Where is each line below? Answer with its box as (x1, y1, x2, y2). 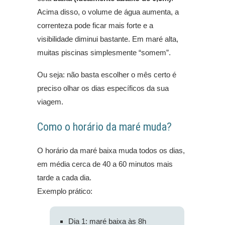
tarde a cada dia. (37, 173, 91, 182)
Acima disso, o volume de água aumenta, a (37, 8, 179, 17)
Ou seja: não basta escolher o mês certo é (37, 70, 176, 79)
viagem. (37, 97, 63, 106)
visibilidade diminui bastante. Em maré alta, (37, 35, 178, 44)
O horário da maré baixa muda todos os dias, (37, 146, 185, 155)
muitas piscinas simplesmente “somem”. (37, 48, 171, 57)
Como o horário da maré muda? (37, 121, 172, 134)
